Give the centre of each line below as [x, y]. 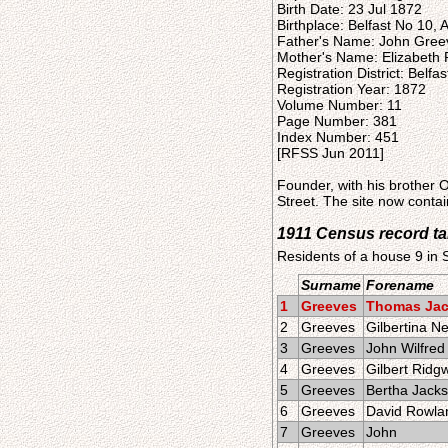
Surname [331, 285]
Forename [400, 285]
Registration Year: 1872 [351, 89]
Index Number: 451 [338, 137]
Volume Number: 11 [339, 105]
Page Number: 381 [337, 121]
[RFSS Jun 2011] [330, 153]
